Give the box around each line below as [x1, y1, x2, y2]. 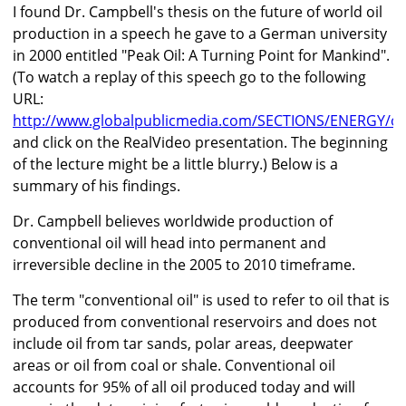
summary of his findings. [13, 176, 180, 197]
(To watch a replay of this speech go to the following [13, 67, 366, 88]
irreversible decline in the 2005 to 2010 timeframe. [13, 255, 355, 275]
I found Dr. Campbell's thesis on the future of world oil [13, 2, 382, 23]
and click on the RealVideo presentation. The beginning [13, 132, 388, 153]
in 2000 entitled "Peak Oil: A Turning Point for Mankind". [13, 45, 390, 66]
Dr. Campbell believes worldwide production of [13, 211, 333, 232]
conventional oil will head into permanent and [13, 233, 326, 254]
